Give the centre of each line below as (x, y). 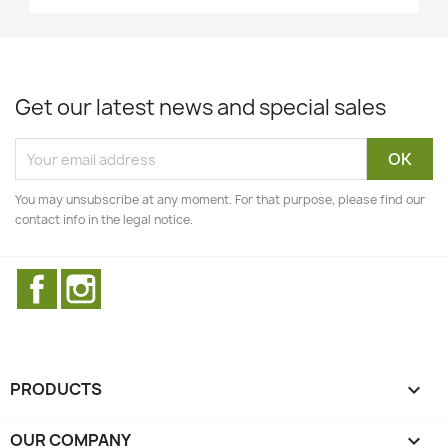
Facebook (94, 279)
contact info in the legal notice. (104, 219)
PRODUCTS (56, 389)
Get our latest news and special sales (200, 107)
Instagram (140, 279)
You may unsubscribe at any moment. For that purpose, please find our (220, 199)
